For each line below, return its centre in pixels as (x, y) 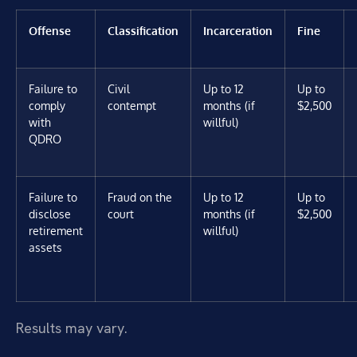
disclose (50, 213)
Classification (143, 30)
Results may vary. (72, 328)
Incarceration (238, 30)
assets (45, 247)
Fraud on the (140, 196)
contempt (132, 105)
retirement (56, 230)
